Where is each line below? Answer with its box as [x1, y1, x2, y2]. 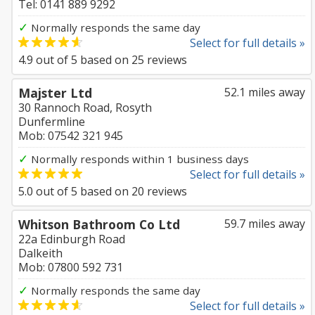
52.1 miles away [224, 84, 305, 100]
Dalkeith [18, 245, 63, 261]
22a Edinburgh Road [18, 231, 125, 247]
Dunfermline [18, 114, 85, 129]
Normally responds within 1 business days [28, 152, 249, 166]
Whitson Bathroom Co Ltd [18, 216, 180, 233]
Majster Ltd [18, 84, 92, 101]
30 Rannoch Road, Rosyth [18, 100, 152, 115]
